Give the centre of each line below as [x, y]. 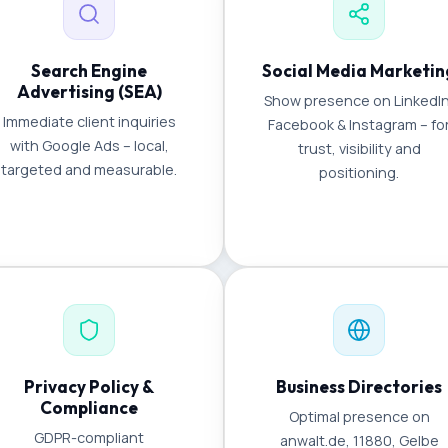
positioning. [359, 172]
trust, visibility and [359, 148]
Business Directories [359, 386]
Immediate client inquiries [89, 121]
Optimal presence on [359, 416]
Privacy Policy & [89, 386]
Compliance [89, 407]
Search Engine [89, 70]
